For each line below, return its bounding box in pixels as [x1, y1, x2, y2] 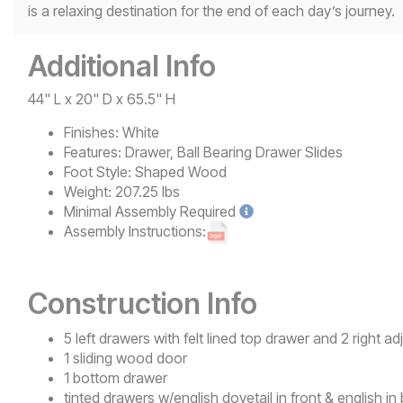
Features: [64, 143, 121, 162]
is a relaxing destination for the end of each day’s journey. [28, 2, 395, 21]
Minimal [64, 202, 112, 221]
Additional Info [28, 49, 216, 85]
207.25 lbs [115, 183, 180, 201]
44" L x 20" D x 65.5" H [28, 90, 175, 109]
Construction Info [28, 286, 257, 322]
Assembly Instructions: [64, 222, 206, 241]
